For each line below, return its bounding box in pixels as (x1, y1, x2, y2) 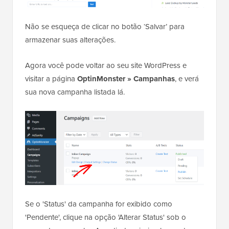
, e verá (175, 73, 199, 85)
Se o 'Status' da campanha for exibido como (25, 198, 172, 210)
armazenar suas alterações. (25, 34, 116, 46)
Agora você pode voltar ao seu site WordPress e (25, 60, 187, 72)
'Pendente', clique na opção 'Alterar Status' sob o (25, 211, 186, 223)
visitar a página (25, 73, 77, 85)
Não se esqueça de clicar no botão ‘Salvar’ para (25, 21, 185, 33)
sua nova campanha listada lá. (25, 86, 125, 98)
